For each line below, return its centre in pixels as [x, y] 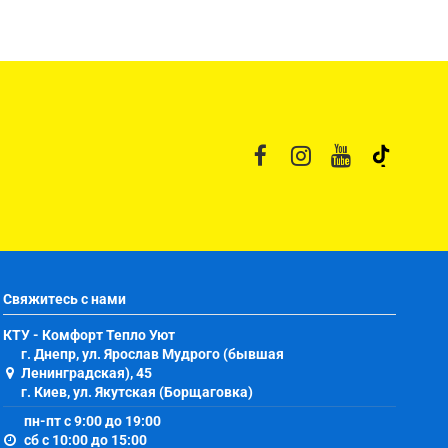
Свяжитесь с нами [64, 299]
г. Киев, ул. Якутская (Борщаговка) [136, 392]
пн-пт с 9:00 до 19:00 [92, 420]
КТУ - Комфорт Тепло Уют [88, 335]
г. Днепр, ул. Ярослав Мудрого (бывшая [152, 354]
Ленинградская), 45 [86, 373]
